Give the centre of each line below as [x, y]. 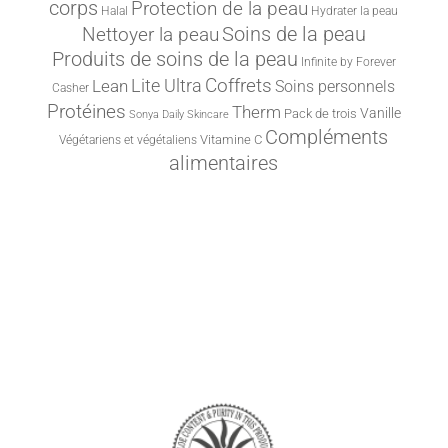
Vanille [380, 113]
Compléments [327, 138]
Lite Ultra [167, 86]
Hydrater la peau [355, 11]
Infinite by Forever [348, 62]
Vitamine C [231, 140]
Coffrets [239, 86]
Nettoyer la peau [150, 35]
